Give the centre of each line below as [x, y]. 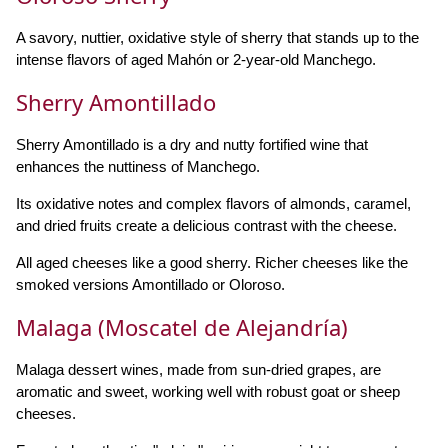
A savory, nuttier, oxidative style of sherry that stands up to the [217, 37]
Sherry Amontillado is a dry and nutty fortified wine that [192, 144]
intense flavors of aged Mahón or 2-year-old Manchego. [196, 59]
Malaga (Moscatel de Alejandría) [182, 327]
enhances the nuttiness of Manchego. [138, 166]
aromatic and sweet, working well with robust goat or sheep [208, 391]
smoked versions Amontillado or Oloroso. [150, 284]
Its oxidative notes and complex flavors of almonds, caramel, [213, 203]
